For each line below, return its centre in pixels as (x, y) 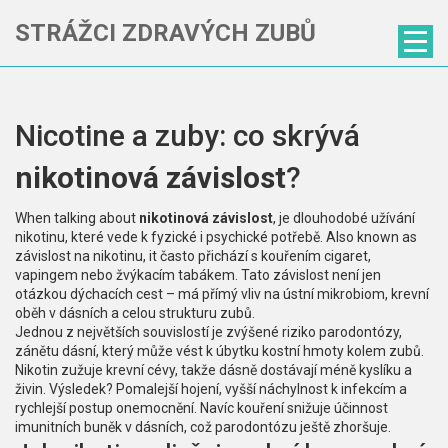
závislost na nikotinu (79, 256)
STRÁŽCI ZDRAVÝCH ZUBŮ (165, 33)
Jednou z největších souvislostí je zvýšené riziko (167, 332)
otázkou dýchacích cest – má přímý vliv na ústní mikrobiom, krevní (222, 294)
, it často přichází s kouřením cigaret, (257, 256)
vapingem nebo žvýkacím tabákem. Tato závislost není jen (198, 275)
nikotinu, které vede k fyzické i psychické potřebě (167, 237)
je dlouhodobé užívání (347, 218)
